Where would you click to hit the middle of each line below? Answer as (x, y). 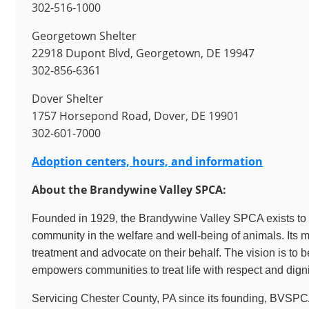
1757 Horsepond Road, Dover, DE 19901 (136, 116)
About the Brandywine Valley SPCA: (129, 189)
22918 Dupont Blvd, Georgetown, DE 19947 (143, 53)
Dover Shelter (68, 98)
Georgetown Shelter (84, 36)
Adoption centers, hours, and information (148, 161)
